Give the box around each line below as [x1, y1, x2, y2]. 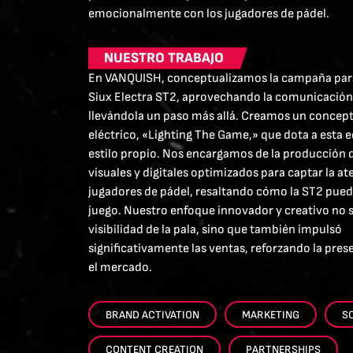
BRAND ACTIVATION [106, 308, 199, 321]
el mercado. [88, 260, 152, 275]
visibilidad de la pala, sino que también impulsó [88, 222, 342, 237]
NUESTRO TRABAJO [104, 50, 224, 66]
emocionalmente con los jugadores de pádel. [88, 6, 329, 21]
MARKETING [242, 308, 299, 321]
